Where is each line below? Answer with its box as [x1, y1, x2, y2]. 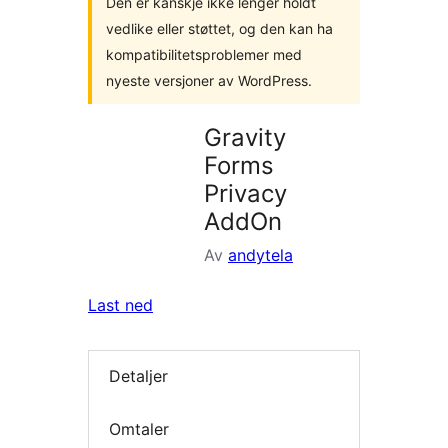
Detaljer [109, 366, 168, 387]
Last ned [88, 295, 153, 315]
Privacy [204, 179, 287, 208]
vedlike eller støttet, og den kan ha [106, 20, 333, 37]
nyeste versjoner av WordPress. [106, 72, 312, 89]
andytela [228, 245, 293, 265]
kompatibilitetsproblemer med [106, 46, 302, 63]
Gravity [204, 123, 286, 152]
